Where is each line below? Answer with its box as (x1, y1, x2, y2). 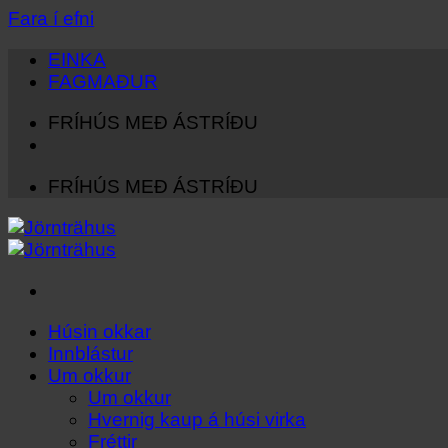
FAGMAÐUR (48, 71, 158, 93)
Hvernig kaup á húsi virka (88, 409, 306, 431)
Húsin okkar (48, 321, 151, 343)
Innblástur (48, 343, 133, 365)
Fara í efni (8, 8, 94, 29)
